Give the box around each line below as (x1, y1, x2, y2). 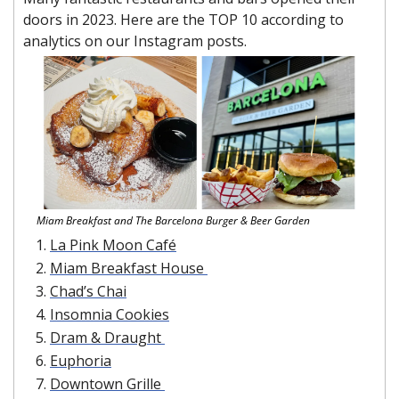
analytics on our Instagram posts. (23, 31, 247, 52)
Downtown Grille (50, 373, 165, 394)
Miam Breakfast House (50, 257, 208, 278)
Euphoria (50, 350, 111, 370)
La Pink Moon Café (50, 234, 176, 255)
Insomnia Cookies (50, 304, 169, 324)
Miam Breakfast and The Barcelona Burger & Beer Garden (37, 212, 310, 228)
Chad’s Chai (50, 281, 126, 301)
